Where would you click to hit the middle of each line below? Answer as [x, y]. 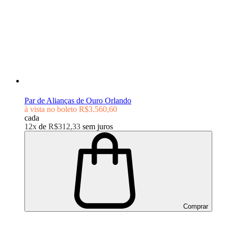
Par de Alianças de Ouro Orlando [78, 101]
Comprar [195, 207]
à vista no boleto [51, 109]
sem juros [98, 127]
